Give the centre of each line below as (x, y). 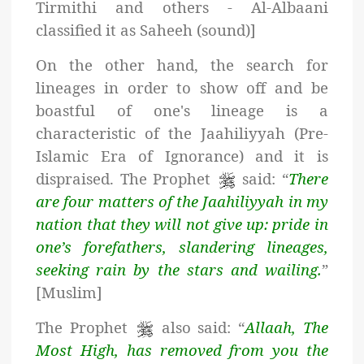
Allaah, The (286, 327)
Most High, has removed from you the (182, 350)
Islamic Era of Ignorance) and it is (182, 156)
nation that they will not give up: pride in (182, 224)
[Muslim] (69, 292)
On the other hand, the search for (182, 65)
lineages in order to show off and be (182, 88)
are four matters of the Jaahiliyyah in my (182, 201)
